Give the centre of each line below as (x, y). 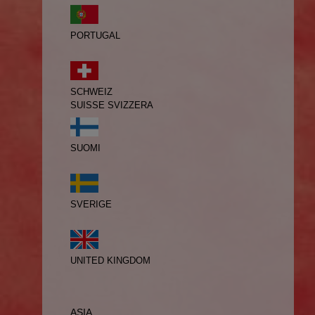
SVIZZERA (130, 105)
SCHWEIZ (91, 92)
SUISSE (88, 105)
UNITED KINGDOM (110, 261)
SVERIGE (91, 205)
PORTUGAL (95, 36)
